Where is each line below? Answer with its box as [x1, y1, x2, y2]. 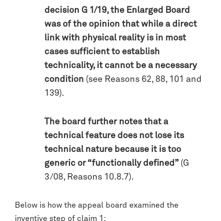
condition [44, 74, 84, 84]
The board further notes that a [44, 117, 168, 126]
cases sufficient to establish [44, 47, 160, 56]
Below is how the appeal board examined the [15, 201, 179, 209]
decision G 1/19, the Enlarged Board [44, 5, 190, 15]
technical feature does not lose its [44, 131, 184, 140]
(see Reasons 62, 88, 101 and [84, 74, 202, 84]
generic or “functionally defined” [44, 158, 179, 168]
